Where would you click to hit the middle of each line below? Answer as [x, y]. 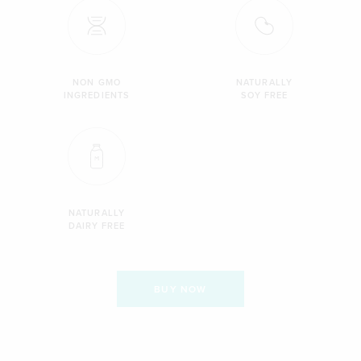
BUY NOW [180, 289]
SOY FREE [264, 95]
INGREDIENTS [97, 95]
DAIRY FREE [97, 226]
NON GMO [97, 83]
